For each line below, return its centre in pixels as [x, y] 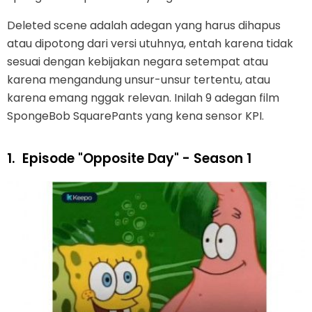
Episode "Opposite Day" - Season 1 [137, 158]
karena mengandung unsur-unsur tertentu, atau [139, 79]
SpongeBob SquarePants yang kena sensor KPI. [135, 116]
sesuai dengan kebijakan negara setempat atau [138, 61]
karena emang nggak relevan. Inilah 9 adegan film [143, 97]
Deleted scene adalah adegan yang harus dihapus [144, 25]
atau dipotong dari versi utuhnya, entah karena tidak [150, 43]
